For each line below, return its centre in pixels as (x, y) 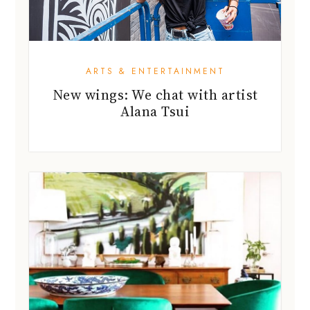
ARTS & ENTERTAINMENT (155, 71)
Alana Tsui (155, 111)
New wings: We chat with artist (155, 94)
